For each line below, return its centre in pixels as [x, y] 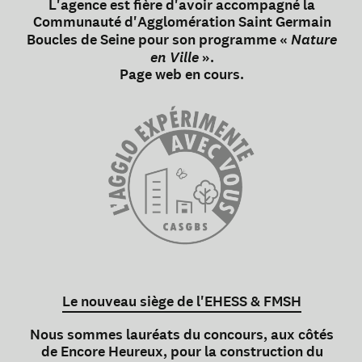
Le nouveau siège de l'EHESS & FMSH [182, 302]
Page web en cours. [182, 75]
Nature [314, 40]
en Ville [174, 57]
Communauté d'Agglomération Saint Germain [182, 22]
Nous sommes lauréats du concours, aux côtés [182, 335]
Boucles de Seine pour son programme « [159, 40]
